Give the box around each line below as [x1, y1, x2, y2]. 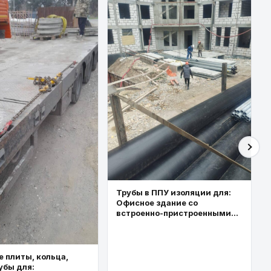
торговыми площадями [116, 218, 214, 228]
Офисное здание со [116, 197, 198, 207]
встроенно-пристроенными [116, 207, 231, 218]
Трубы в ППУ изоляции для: [116, 187, 231, 197]
